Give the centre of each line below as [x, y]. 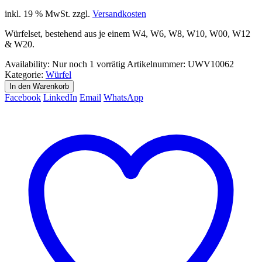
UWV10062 [211, 64]
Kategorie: [25, 74]
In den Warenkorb [39, 86]
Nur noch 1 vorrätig [89, 64]
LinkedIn [60, 97]
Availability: [28, 64]
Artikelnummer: [157, 64]
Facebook [23, 97]
